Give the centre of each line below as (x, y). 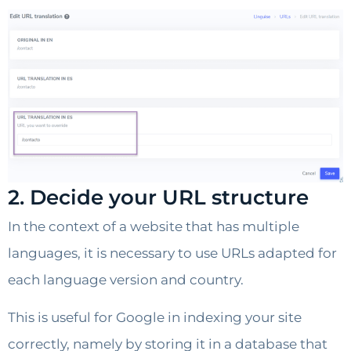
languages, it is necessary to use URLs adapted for (172, 253)
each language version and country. (126, 279)
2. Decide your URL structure (158, 197)
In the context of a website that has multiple (154, 226)
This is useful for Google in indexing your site (155, 318)
